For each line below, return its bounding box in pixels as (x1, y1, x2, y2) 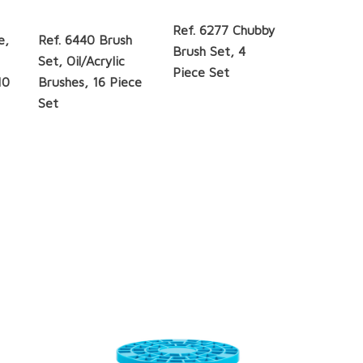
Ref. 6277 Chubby (173, 22, 276, 37)
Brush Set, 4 (173, 43, 246, 58)
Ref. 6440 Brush (37, 32, 132, 48)
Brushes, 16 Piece (37, 75, 142, 90)
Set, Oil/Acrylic (37, 53, 125, 69)
